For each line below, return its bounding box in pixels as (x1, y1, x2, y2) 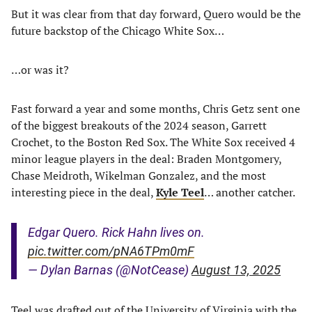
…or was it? (11, 62, 69, 77)
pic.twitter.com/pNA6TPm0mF (28, 244, 194, 258)
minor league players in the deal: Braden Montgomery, (11, 151, 281, 166)
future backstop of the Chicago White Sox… (11, 23, 224, 38)
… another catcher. (204, 185, 295, 200)
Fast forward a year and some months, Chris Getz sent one (11, 101, 300, 116)
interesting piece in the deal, (11, 185, 156, 200)
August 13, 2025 (192, 263, 281, 277)
